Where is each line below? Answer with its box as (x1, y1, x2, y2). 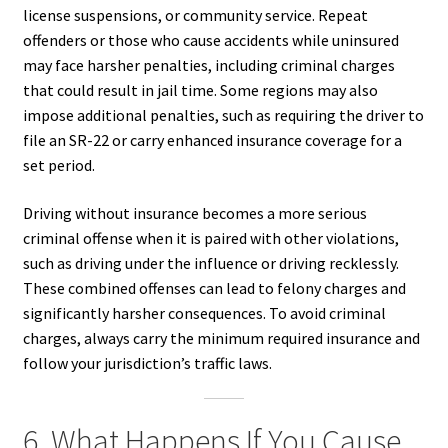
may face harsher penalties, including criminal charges (22, 54, 395, 75)
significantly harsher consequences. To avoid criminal (22, 302, 386, 323)
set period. (22, 154, 95, 175)
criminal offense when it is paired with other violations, (22, 227, 399, 248)
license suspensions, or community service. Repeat (22, 4, 368, 25)
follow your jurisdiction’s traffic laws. (22, 352, 272, 373)
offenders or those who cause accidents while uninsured (22, 29, 399, 50)
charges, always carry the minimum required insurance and (22, 327, 420, 348)
